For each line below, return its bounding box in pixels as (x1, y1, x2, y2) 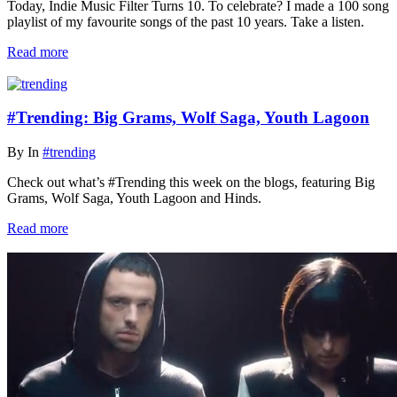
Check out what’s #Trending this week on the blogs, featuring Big (7, 175, 375, 191)
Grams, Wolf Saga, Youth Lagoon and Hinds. (7, 191, 261, 206)
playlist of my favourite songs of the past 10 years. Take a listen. (7, 13, 364, 29)
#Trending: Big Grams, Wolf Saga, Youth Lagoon (7, 108, 370, 128)
